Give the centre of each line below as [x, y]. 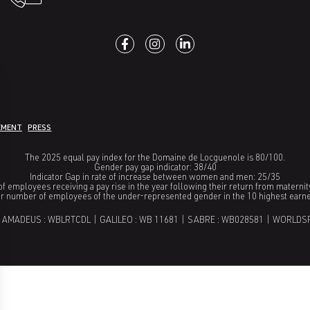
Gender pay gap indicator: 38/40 [155, 169]
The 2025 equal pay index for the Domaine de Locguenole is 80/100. [155, 159]
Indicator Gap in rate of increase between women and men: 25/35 [155, 179]
